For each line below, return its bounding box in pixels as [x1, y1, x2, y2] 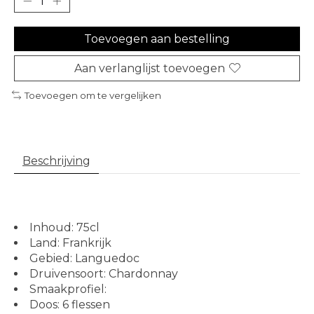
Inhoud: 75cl [29, 221, 100, 235]
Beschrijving [22, 154, 90, 168]
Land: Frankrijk [29, 236, 111, 250]
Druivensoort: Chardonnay [29, 267, 178, 281]
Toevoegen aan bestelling [84, 32, 230, 46]
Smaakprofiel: [29, 282, 109, 296]
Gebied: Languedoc [29, 252, 139, 266]
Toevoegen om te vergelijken [24, 89, 161, 101]
